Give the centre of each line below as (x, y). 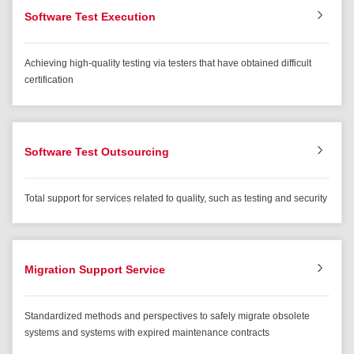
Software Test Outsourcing (97, 151)
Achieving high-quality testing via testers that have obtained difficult (168, 64)
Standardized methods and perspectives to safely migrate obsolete (167, 316)
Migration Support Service (95, 270)
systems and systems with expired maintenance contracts (147, 333)
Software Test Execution (90, 17)
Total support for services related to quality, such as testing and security (176, 198)
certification (49, 80)
